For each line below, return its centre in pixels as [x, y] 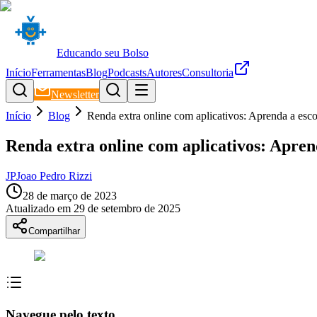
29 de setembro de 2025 [127, 208]
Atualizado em [38, 208]
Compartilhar [54, 231]
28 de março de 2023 [70, 195]
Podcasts [127, 73]
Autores [164, 73]
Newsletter [75, 94]
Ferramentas [58, 73]
